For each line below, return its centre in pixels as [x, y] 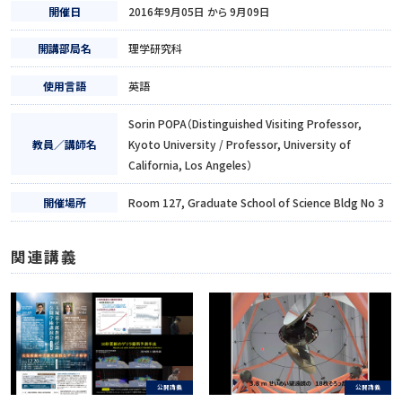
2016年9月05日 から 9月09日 [200, 11]
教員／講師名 [64, 144]
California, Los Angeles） [191, 165]
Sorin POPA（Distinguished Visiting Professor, [245, 124]
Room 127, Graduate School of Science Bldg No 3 [257, 203]
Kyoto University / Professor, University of [240, 144]
